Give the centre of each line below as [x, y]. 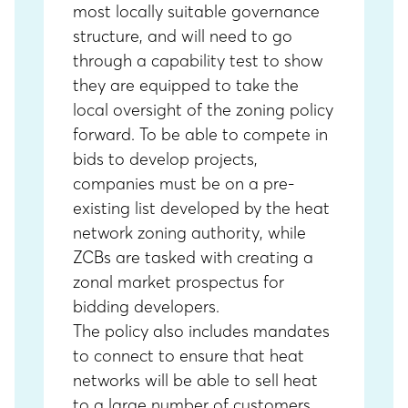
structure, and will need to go [183, 36]
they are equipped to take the [186, 85]
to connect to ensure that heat [189, 356]
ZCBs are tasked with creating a [193, 257]
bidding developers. [146, 306]
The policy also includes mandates [201, 331]
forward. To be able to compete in [200, 134]
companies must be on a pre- [184, 184]
